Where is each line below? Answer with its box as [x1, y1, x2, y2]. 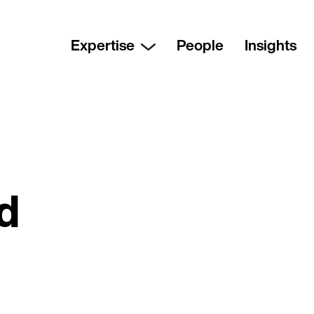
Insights [244, 34, 296, 57]
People [176, 34, 224, 57]
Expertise [70, 34, 135, 57]
